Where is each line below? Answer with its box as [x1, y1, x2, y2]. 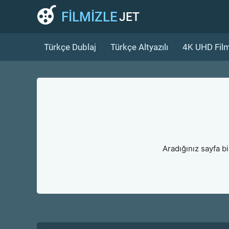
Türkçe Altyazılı [110, 41, 168, 52]
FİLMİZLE [61, 9, 118, 25]
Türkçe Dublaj [44, 41, 96, 52]
